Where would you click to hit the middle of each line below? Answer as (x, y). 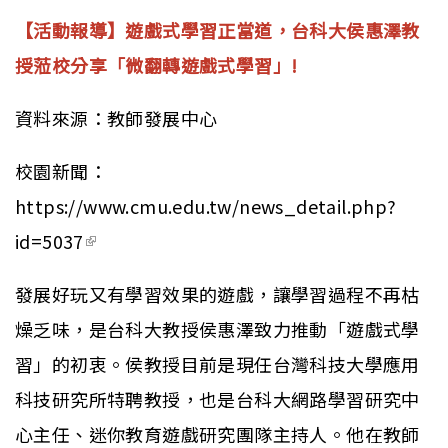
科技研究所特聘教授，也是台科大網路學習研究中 (217, 399)
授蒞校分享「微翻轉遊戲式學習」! (158, 65)
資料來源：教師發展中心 (116, 118)
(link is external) (153, 241)
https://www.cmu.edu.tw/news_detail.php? (206, 206)
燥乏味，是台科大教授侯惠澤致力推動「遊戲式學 (217, 329)
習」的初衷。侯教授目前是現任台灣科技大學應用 (217, 364)
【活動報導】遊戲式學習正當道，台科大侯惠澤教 (217, 30)
